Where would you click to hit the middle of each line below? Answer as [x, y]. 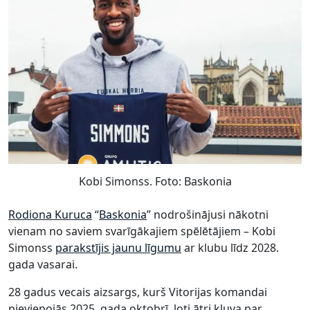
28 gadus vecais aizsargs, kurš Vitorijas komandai [138, 292]
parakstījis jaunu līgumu [118, 247]
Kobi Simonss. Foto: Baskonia [155, 181]
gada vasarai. [43, 264]
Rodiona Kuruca [50, 214]
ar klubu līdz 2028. [230, 247]
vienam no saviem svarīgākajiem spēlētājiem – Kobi [142, 231]
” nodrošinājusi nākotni [208, 214]
